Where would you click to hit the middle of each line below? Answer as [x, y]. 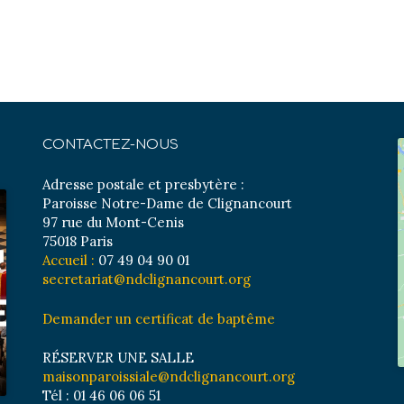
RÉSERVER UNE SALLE [119, 358]
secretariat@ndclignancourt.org [147, 279]
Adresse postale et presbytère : [144, 184]
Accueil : [69, 260]
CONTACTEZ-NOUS [111, 145]
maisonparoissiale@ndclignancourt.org [169, 376]
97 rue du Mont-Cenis [114, 222]
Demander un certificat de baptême [159, 318]
